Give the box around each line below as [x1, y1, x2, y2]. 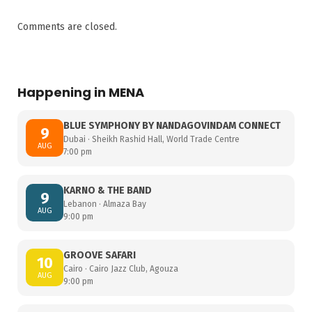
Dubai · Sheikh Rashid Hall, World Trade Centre [63, 134, 240, 144]
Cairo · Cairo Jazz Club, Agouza [63, 263, 178, 274]
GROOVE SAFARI [63, 249, 136, 261]
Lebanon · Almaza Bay [63, 198, 146, 209]
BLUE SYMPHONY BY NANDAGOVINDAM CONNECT [63, 119, 281, 132]
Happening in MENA [17, 83, 144, 101]
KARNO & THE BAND [63, 184, 152, 196]
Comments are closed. [17, 20, 117, 33]
